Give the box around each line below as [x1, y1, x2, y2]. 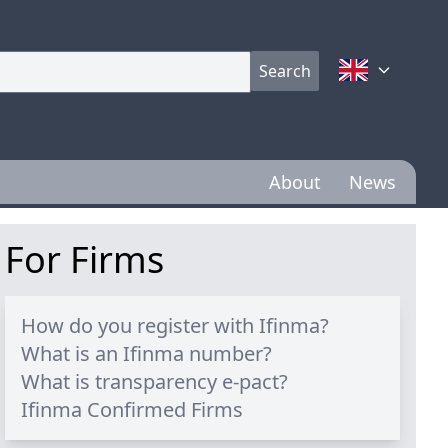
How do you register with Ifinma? [21, 312, 330, 339]
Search [259, 60, 311, 82]
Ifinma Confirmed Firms [21, 396, 244, 423]
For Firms [5, 235, 165, 284]
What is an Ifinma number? [21, 340, 273, 367]
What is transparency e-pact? [21, 368, 289, 395]
